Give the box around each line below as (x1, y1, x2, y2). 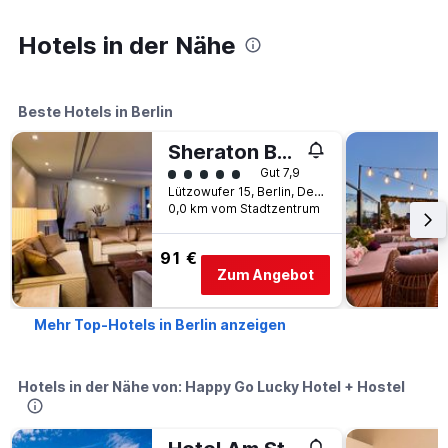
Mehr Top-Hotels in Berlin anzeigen (34, 316, 286, 333)
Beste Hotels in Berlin (18, 103, 173, 120)
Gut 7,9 (260, 165, 300, 180)
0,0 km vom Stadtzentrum (168, 201, 320, 216)
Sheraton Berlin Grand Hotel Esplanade (277, 140, 292, 164)
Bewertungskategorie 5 (167, 162, 339, 182)
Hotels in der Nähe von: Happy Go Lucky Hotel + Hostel (18, 378, 405, 395)
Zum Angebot (217, 266, 314, 283)
